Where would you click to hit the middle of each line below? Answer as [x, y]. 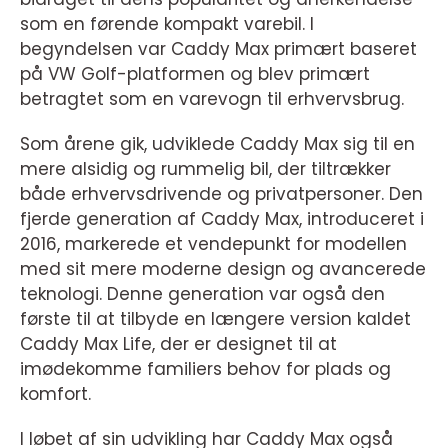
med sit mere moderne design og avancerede [223, 268]
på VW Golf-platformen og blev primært [195, 73]
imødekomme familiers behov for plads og [205, 368]
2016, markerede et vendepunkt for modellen [213, 243]
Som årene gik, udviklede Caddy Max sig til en [217, 143]
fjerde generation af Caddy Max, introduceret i [222, 218]
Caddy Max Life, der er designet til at [178, 343]
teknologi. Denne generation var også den [202, 293]
